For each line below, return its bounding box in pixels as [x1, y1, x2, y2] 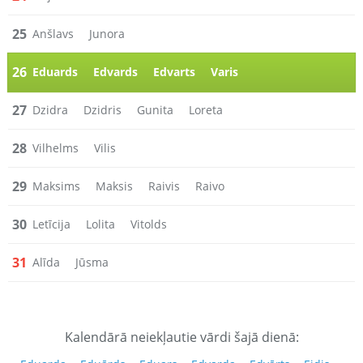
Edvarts [153, 64, 195, 79]
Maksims [32, 178, 80, 194]
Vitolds [130, 216, 167, 232]
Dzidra [32, 102, 68, 117]
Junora [89, 26, 125, 41]
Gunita [137, 102, 173, 117]
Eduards [32, 64, 78, 79]
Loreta [189, 102, 223, 117]
